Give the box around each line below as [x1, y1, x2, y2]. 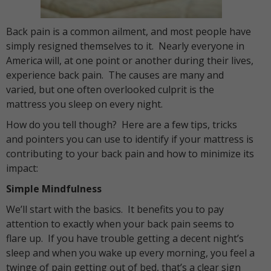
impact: [6, 162, 38, 175]
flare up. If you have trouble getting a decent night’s [6, 232, 244, 245]
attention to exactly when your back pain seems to [6, 217, 234, 230]
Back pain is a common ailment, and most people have [6, 25, 251, 38]
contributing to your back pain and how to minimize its [6, 147, 254, 160]
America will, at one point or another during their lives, [6, 54, 253, 67]
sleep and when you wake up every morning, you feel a [6, 246, 255, 260]
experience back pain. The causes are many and [6, 68, 224, 82]
